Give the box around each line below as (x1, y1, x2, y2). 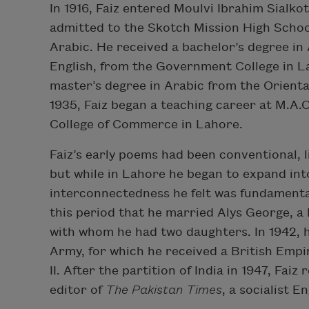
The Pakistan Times (106, 283, 222, 297)
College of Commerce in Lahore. (50, 117, 243, 131)
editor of (50, 283, 106, 297)
